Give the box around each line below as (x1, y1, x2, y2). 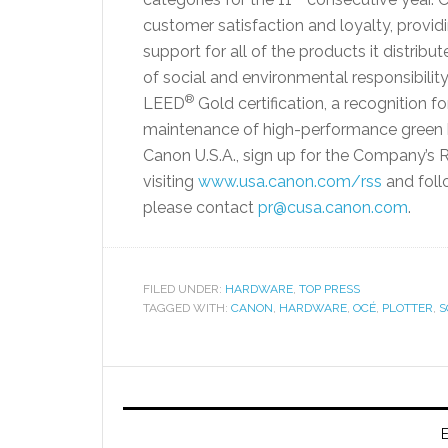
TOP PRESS (299, 282, 360, 296)
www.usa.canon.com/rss (198, 172, 382, 191)
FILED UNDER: (143, 282, 225, 296)
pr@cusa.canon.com (258, 198, 408, 217)
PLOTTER (382, 301, 433, 315)
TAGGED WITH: (143, 301, 231, 315)
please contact (143, 198, 254, 217)
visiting (143, 172, 194, 191)
